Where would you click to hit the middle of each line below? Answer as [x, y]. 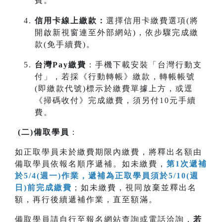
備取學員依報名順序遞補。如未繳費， [91, 164]
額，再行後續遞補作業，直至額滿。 [86, 200]
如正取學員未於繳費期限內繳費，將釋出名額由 [109, 152]
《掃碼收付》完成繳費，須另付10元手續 [115, 101]
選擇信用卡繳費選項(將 [152, 21]
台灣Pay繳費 [60, 65]
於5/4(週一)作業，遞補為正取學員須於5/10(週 [107, 176]
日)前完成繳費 [43, 188]
